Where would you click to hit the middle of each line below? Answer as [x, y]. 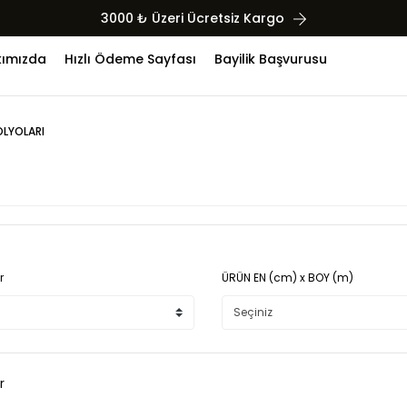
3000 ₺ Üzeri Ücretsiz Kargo [193, 18]
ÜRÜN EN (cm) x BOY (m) [288, 278]
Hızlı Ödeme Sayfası [130, 59]
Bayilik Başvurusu [271, 59]
